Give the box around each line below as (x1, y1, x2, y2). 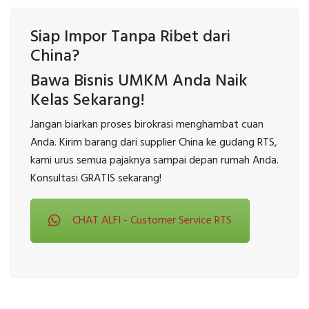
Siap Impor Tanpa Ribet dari (30, 24, 230, 51)
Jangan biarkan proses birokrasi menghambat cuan (30, 116, 263, 134)
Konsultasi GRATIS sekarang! (30, 170, 161, 188)
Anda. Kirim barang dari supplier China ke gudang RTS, (30, 134, 277, 152)
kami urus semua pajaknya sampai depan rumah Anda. (30, 152, 279, 170)
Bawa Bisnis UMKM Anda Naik (30, 68, 247, 95)
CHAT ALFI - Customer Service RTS (72, 212, 232, 230)
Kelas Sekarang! (30, 88, 145, 114)
